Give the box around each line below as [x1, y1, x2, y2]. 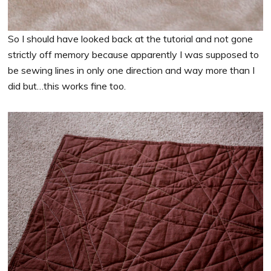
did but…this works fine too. [8, 80, 126, 93]
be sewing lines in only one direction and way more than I [8, 64, 255, 77]
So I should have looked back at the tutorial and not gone [8, 33, 253, 45]
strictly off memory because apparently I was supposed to [8, 48, 260, 61]
